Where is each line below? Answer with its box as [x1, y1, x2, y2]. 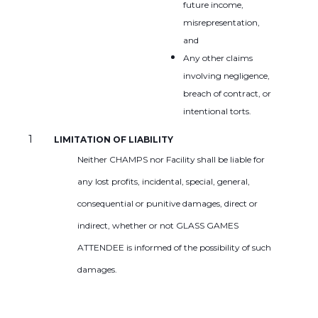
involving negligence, [182, 70, 270, 81]
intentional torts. [182, 105, 251, 116]
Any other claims [182, 52, 253, 63]
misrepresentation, [183, 16, 261, 28]
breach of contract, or [182, 87, 271, 99]
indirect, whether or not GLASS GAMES [77, 219, 238, 231]
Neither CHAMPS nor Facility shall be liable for [77, 153, 265, 165]
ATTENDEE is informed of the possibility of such [77, 241, 271, 253]
